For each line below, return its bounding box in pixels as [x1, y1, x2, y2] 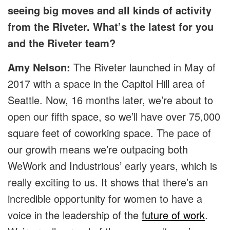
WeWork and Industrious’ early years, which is [8, 158, 217, 174]
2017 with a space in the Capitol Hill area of [8, 76, 205, 91]
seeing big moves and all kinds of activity [8, 3, 212, 18]
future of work [142, 207, 205, 223]
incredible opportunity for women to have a [8, 191, 202, 206]
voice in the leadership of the [8, 207, 142, 223]
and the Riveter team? [8, 35, 116, 51]
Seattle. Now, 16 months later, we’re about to [8, 92, 213, 108]
